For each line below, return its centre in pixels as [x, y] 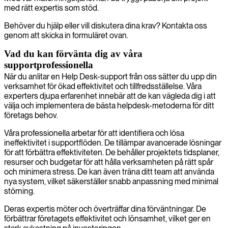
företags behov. [31, 115]
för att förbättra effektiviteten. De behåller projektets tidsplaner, [112, 152]
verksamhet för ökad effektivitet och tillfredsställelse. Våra [103, 86]
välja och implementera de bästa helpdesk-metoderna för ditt [109, 105]
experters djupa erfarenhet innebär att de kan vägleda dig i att [110, 96]
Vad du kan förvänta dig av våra [73, 53]
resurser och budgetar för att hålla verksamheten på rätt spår [109, 162]
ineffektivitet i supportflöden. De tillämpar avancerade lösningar [113, 142]
